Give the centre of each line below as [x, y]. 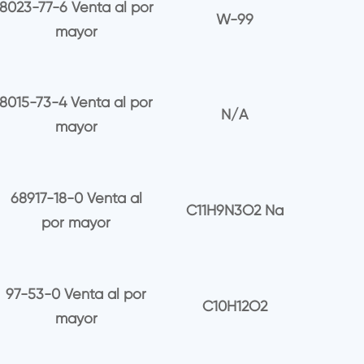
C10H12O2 [234, 305]
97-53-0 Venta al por [76, 293]
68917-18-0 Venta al [76, 198]
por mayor [76, 223]
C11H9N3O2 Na [234, 210]
